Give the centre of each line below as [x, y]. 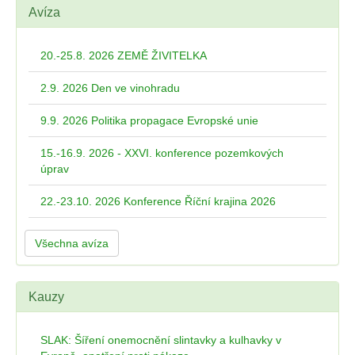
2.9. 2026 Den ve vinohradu [110, 88]
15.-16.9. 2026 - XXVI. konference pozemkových [162, 153]
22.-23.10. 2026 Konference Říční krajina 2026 [158, 202]
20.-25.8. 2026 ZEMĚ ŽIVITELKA [124, 56]
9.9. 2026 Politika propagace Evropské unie [149, 121]
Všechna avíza [72, 244]
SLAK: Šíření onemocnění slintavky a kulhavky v [161, 340]
